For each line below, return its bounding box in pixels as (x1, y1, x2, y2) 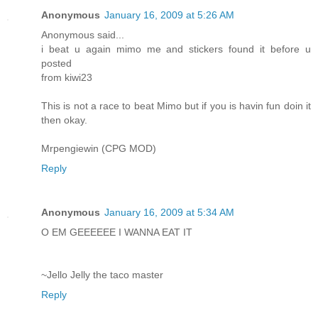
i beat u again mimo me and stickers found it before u (41, 43, 311, 55)
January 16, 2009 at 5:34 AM (104, 207, 234, 219)
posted (41, 57, 72, 70)
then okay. (41, 114, 87, 126)
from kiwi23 (41, 72, 92, 84)
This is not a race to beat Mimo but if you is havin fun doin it (41, 100, 311, 112)
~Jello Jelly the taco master (41, 269, 163, 281)
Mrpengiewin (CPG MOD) (41, 143, 156, 155)
